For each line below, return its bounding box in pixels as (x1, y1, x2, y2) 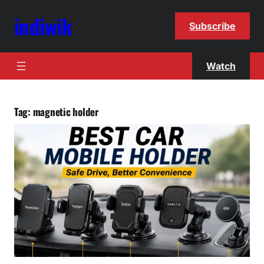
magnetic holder (32, 104, 99, 119)
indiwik (14, 11, 72, 42)
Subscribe (189, 20, 236, 32)
